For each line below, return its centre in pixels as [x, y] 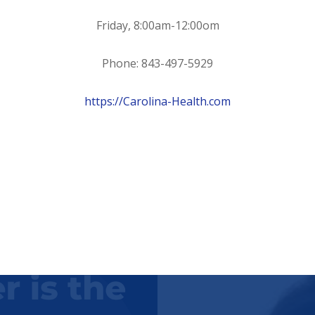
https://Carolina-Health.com [157, 102]
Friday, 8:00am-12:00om [157, 26]
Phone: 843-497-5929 [157, 64]
